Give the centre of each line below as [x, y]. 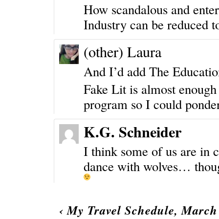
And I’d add [116, 71]
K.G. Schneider [132, 132]
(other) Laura [122, 52]
